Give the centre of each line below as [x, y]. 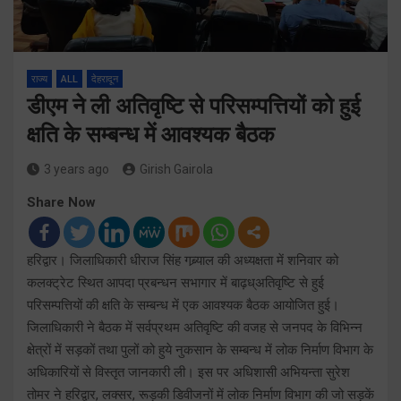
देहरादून [105, 79]
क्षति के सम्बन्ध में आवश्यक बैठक [151, 134]
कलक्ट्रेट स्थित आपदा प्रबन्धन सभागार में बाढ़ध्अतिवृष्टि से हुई [175, 282]
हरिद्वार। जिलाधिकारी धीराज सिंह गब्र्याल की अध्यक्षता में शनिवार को [183, 260]
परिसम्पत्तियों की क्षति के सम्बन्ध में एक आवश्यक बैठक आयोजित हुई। [183, 305]
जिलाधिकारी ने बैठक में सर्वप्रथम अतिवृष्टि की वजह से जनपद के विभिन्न [195, 327]
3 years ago [77, 169]
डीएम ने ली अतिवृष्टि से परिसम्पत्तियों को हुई [194, 106]
